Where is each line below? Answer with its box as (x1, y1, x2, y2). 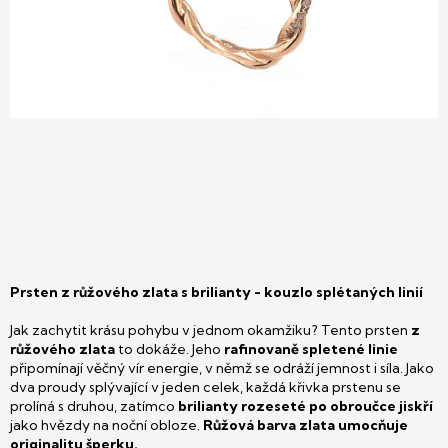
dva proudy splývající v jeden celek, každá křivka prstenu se (10, 378, 401, 396)
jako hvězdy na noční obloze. (10, 416, 203, 434)
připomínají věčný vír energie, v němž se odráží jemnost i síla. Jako (10, 359, 434, 377)
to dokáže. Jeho (115, 340, 224, 358)
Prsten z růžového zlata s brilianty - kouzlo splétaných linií (10, 283, 423, 301)
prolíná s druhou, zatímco (10, 397, 178, 415)
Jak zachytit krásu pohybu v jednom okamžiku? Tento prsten (10, 321, 411, 339)
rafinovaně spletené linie (224, 340, 398, 358)
